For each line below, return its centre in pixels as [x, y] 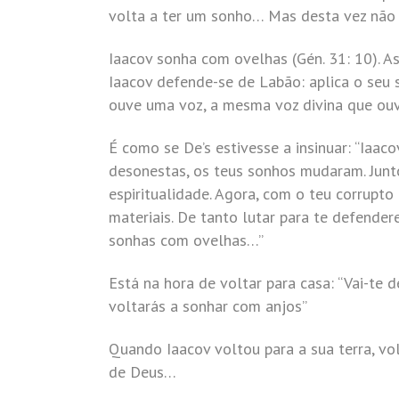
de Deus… [142, 372]
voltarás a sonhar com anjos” [208, 306]
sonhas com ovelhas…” [186, 240]
